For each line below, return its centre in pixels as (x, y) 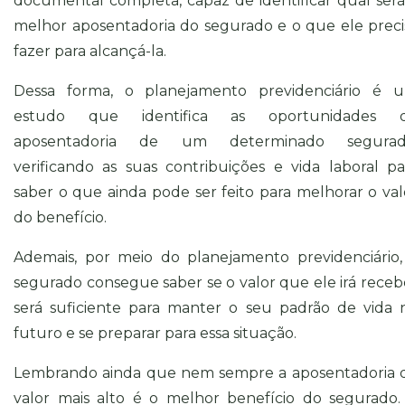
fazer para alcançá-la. (90, 51)
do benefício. (62, 217)
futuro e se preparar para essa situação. (157, 333)
